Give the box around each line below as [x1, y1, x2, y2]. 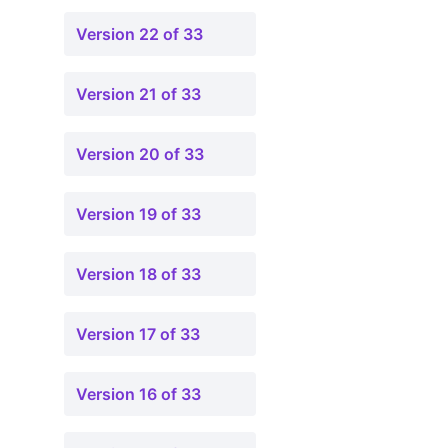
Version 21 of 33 [76, 84, 201, 104]
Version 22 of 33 [76, 24, 203, 44]
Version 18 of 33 [76, 264, 201, 284]
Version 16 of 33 [76, 384, 201, 404]
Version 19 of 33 [76, 204, 201, 224]
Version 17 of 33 [76, 324, 200, 344]
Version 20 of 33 [76, 144, 204, 164]
